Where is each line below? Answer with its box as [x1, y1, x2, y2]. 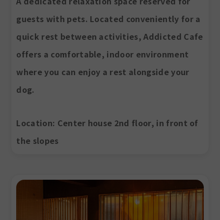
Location [16, 117, 53, 129]
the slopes [16, 135, 59, 147]
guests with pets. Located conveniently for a [16, 13, 201, 25]
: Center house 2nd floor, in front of [52, 117, 198, 129]
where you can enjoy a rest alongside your [16, 66, 190, 78]
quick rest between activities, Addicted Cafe [16, 30, 203, 43]
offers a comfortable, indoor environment [16, 48, 189, 60]
